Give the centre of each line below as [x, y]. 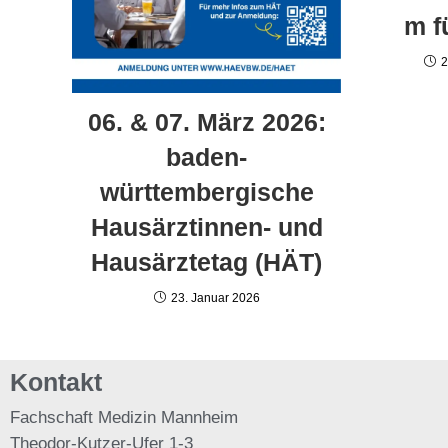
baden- [207, 157]
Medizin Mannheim [168, 418]
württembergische [206, 192]
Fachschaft [54, 418]
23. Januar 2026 [215, 298]
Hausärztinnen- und [206, 227]
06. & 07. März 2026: [206, 122]
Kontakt [56, 382]
